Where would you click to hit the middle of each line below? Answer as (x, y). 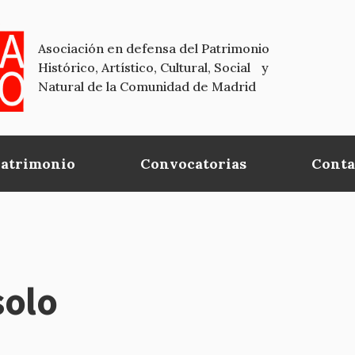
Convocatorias (194, 163)
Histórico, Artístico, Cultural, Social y (153, 68)
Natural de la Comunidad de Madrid (147, 87)
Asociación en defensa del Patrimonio (154, 49)
